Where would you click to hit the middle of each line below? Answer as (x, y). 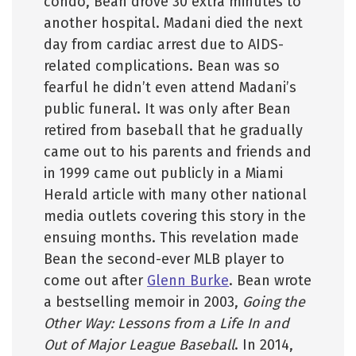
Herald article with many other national (175, 195)
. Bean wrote (270, 281)
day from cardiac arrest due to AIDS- (164, 44)
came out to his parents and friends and (178, 152)
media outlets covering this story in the (175, 216)
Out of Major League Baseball (139, 345)
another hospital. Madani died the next (173, 23)
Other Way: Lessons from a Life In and (166, 323)
